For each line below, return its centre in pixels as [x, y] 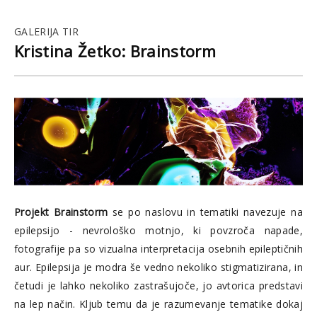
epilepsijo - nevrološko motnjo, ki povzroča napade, [158, 230]
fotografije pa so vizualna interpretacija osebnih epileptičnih [158, 248]
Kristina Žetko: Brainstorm [115, 51]
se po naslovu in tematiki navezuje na [205, 212]
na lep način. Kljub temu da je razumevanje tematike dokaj [158, 304]
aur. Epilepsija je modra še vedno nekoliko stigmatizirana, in [158, 267]
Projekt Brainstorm [61, 212]
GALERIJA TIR [47, 31]
